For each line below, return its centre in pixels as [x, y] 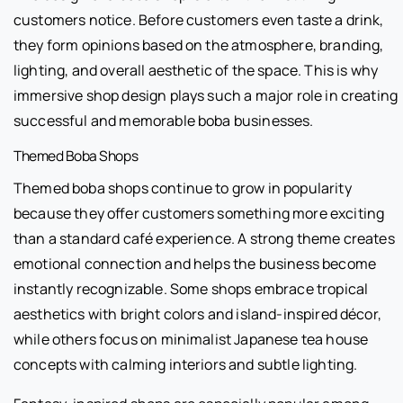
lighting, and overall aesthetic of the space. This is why [196, 70]
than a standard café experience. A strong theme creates [204, 238]
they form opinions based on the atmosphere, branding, [199, 45]
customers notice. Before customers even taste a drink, [199, 19]
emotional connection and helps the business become [195, 263]
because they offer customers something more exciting [199, 213]
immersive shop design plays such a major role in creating [206, 95]
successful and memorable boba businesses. [164, 120]
